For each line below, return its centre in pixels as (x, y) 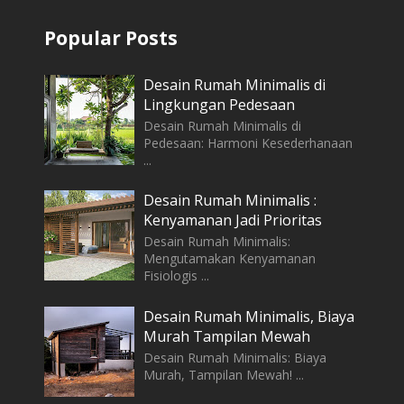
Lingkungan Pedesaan (220, 104)
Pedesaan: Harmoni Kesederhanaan (248, 142)
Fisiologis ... (177, 276)
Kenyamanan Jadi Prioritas (233, 220)
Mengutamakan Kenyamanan (230, 259)
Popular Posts (110, 37)
